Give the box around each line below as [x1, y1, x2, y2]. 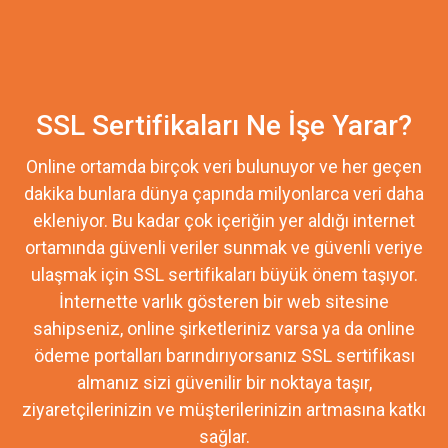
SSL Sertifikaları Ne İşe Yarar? [36, 108, 412, 142]
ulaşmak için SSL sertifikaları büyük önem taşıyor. [30, 263, 418, 285]
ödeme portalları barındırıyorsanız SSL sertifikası [33, 344, 415, 366]
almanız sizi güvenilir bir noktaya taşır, [76, 371, 372, 393]
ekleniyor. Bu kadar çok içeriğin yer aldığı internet [33, 209, 415, 231]
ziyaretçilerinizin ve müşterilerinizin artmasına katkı [22, 398, 426, 420]
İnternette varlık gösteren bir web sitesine [59, 290, 389, 312]
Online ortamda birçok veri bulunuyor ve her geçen [26, 155, 422, 177]
